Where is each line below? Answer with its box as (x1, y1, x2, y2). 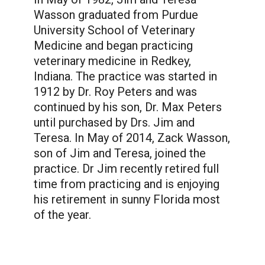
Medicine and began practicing (33, 38, 193, 53)
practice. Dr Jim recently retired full (33, 161, 219, 176)
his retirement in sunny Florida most (33, 192, 220, 207)
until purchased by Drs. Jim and (33, 115, 195, 130)
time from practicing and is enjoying (33, 177, 219, 192)
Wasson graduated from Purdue (33, 8, 198, 22)
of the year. (33, 208, 91, 222)
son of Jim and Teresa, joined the (33, 146, 206, 161)
